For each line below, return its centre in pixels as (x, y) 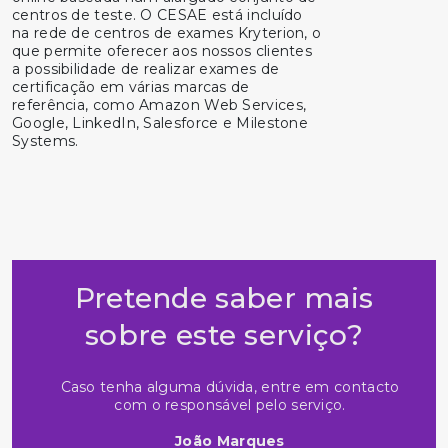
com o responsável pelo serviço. (230, 405)
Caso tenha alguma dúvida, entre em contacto (230, 387)
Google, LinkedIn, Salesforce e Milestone (160, 123)
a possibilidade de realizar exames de (146, 69)
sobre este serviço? (224, 335)
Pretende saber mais (224, 298)
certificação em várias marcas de (131, 87)
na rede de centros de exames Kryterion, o (167, 33)
